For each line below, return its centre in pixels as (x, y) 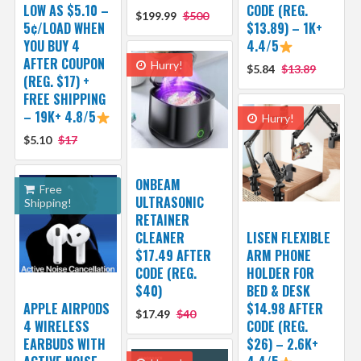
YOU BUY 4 (51, 46)
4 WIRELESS (56, 326)
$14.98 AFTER (285, 308)
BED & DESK (279, 290)
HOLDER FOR (281, 273)
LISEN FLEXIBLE (289, 237)
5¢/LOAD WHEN (64, 28)
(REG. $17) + (56, 81)
